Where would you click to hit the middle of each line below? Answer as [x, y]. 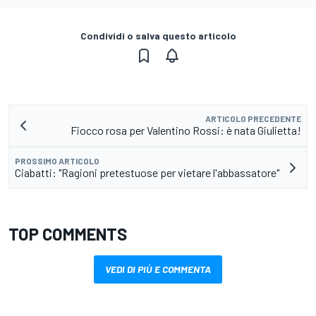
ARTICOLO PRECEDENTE [253, 119]
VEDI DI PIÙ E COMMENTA [158, 269]
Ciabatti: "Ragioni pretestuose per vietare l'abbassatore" [147, 173]
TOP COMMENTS [68, 234]
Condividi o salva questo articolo [158, 36]
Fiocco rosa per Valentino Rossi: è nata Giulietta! [186, 130]
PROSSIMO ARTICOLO [57, 161]
